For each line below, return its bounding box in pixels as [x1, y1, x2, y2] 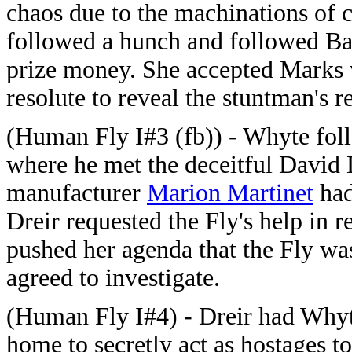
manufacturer [6, 179, 147, 207]
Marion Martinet [147, 179, 313, 207]
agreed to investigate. [6, 264, 220, 291]
